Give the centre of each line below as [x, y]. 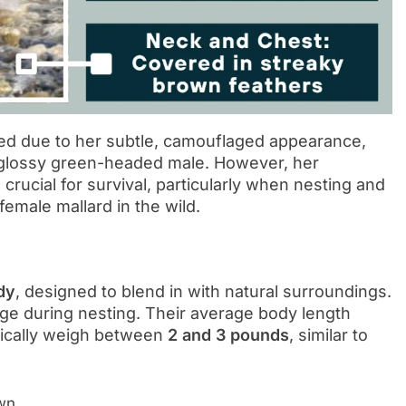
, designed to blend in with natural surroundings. [203, 292]
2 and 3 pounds [228, 335]
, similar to [329, 335]
